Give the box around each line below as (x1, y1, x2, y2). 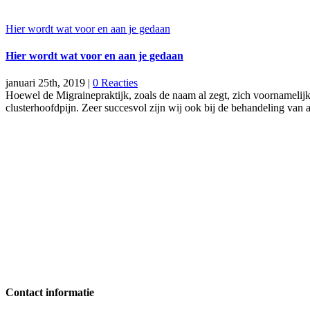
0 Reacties (93, 77, 138, 89)
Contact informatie (6, 286, 94, 298)
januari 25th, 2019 (6, 77, 85, 89)
